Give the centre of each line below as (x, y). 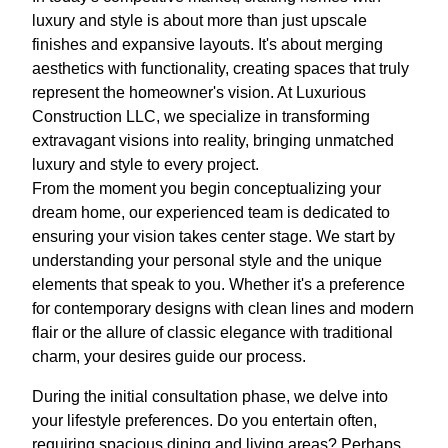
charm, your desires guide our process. (169, 357)
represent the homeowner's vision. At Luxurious (199, 93)
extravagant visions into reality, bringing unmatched (213, 141)
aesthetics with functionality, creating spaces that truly (220, 69)
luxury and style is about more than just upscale (199, 21)
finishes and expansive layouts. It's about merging (207, 45)
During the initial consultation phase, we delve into (210, 397)
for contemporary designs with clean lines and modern (223, 309)
